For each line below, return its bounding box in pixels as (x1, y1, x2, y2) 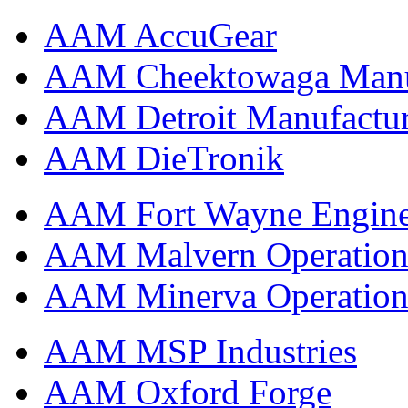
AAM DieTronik (44, 138, 284, 178)
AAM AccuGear (44, 15, 277, 55)
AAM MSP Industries (44, 331, 357, 371)
